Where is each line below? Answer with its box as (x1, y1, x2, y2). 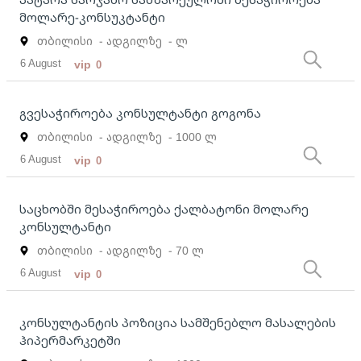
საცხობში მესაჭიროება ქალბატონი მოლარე (19, 201, 309, 218)
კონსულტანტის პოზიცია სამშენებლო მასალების (19, 314, 336, 331)
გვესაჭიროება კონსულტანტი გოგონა (19, 105, 261, 122)
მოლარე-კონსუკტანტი (19, 9, 165, 26)
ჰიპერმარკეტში (19, 332, 121, 349)
